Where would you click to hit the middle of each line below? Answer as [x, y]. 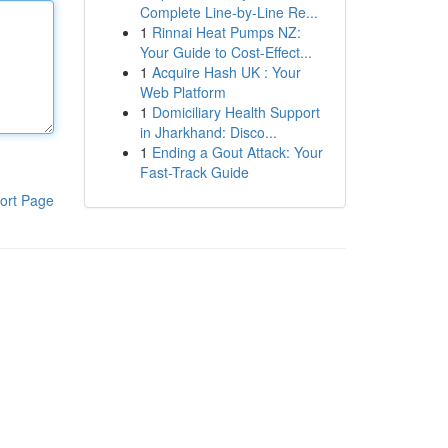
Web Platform [182, 92]
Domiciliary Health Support [235, 112]
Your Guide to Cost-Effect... [225, 52]
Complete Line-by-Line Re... [228, 12]
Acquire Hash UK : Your [226, 72]
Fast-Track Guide [194, 172]
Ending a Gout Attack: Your [237, 152]
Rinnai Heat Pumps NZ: [226, 32]
